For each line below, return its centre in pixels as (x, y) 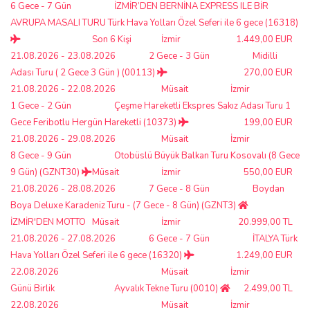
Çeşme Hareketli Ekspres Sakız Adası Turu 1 (202, 106)
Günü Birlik (33, 288)
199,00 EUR (268, 122)
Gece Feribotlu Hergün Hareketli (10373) (94, 122)
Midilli (265, 56)
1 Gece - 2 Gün (41, 106)
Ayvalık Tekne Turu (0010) (167, 288)
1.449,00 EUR (264, 39)
